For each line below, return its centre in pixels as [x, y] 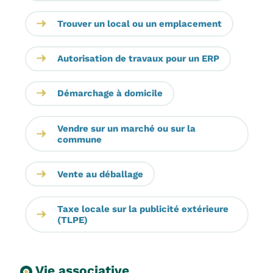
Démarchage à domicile [110, 94]
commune [79, 139]
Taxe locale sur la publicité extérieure [143, 209]
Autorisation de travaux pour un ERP [138, 59]
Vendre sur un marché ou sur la [126, 128]
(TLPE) [72, 220]
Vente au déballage [100, 174]
